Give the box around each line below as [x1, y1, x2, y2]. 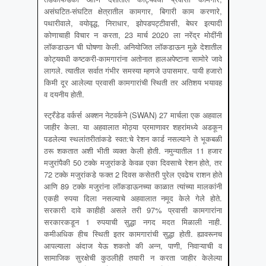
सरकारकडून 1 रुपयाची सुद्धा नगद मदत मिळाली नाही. [44, 216, 222, 228]
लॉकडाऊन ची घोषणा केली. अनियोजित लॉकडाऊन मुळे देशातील [44, 41, 222, 53]
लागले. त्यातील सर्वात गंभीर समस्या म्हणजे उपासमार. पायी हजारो [44, 65, 222, 77]
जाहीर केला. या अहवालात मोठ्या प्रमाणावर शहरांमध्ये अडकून [44, 121, 222, 133]
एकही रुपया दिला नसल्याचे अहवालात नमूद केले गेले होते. [44, 192, 222, 204]
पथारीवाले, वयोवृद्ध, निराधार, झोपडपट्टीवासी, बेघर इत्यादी [44, 17, 222, 29]
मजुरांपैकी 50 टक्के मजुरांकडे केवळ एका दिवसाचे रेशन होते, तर [44, 157, 222, 169]
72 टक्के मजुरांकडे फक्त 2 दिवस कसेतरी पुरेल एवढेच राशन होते [44, 169, 222, 180]
